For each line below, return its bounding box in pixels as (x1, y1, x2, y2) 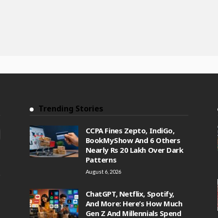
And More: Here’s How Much (85, 199, 182, 208)
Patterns (85, 155, 117, 164)
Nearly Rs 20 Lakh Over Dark (85, 145, 183, 155)
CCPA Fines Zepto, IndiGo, (85, 126, 175, 135)
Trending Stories (38, 103, 103, 114)
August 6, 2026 (85, 168, 121, 175)
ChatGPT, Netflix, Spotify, (85, 189, 174, 199)
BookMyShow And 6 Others (85, 135, 181, 145)
